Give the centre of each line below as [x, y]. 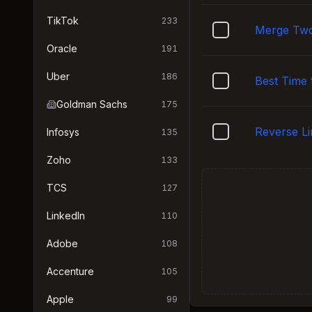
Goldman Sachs [92, 104]
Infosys [63, 132]
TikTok [63, 21]
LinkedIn [66, 216]
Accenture [70, 271]
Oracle [62, 48]
